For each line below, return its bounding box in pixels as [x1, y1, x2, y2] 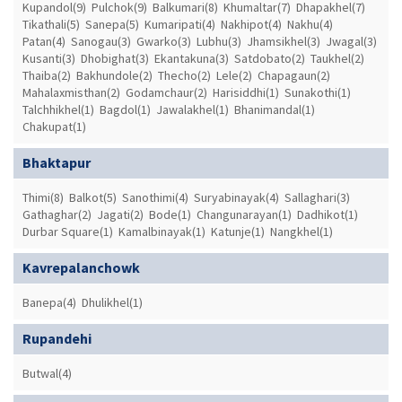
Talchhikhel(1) [22, 100, 94, 118]
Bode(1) [149, 205, 191, 223]
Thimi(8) [22, 188, 64, 205]
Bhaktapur [22, 153, 91, 171]
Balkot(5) [69, 188, 117, 205]
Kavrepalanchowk [22, 258, 140, 276]
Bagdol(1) [100, 100, 151, 118]
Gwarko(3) [136, 32, 191, 49]
